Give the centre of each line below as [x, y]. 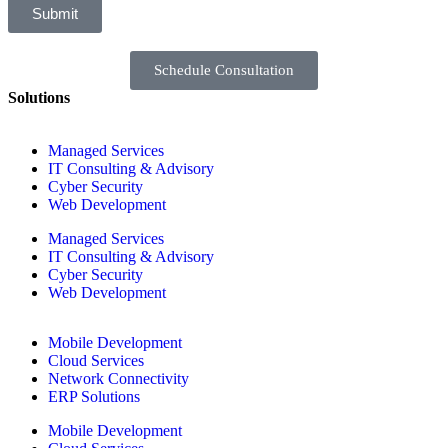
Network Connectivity [118, 379]
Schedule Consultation [224, 70]
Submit [55, 13]
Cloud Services [96, 361]
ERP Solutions [94, 397]
